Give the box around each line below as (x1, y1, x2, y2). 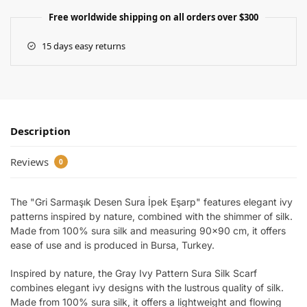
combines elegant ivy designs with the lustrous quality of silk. (10, 281, 284, 293)
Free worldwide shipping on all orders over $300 (49, 10, 258, 23)
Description (10, 123, 71, 138)
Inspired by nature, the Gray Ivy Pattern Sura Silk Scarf (10, 267, 257, 279)
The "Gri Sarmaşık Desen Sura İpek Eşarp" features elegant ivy (10, 196, 293, 208)
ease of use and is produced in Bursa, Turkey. (10, 239, 214, 251)
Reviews (10, 155, 51, 169)
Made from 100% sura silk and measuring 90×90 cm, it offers (10, 225, 286, 237)
